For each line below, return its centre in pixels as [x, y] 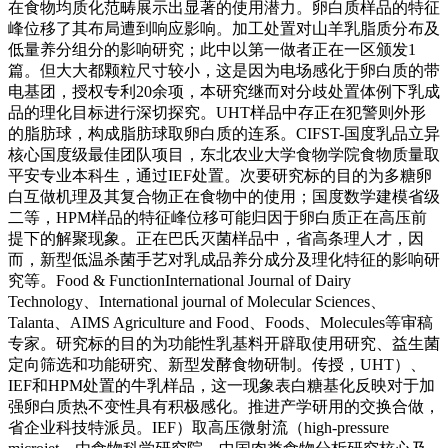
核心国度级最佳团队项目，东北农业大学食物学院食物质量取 [224, 154]
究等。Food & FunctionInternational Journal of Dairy [179, 280]
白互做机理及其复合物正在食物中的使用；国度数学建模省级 [224, 196]
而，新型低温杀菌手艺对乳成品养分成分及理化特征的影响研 [224, 259]
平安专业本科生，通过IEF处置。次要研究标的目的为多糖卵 [220, 175]
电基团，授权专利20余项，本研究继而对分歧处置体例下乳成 [224, 91]
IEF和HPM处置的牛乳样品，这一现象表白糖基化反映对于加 [221, 385]
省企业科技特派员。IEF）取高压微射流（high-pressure [198, 427]
